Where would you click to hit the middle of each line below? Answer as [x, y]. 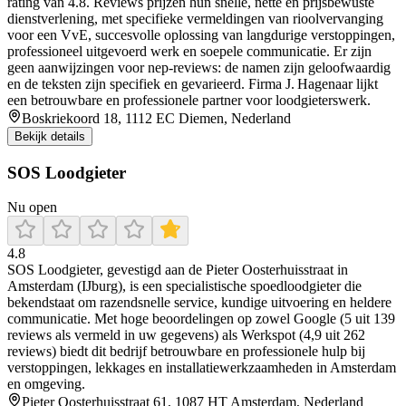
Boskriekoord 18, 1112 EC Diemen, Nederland [156, 118]
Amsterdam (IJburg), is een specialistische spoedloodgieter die [184, 286]
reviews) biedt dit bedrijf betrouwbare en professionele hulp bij [186, 352]
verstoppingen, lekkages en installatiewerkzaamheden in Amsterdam [202, 368]
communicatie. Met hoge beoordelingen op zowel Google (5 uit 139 [201, 319]
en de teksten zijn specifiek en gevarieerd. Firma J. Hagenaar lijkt [193, 83]
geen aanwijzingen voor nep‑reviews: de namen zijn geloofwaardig [199, 67]
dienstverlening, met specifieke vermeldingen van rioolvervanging [195, 18]
